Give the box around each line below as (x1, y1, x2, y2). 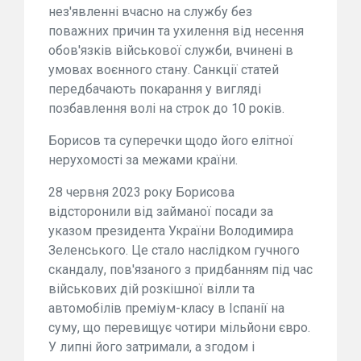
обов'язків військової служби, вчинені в (48, 42, 293, 58)
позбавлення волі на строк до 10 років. (48, 100, 284, 116)
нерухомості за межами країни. (48, 151, 238, 168)
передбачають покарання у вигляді (48, 81, 261, 97)
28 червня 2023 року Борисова (48, 184, 234, 200)
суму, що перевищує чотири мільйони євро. (48, 319, 310, 335)
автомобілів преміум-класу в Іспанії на (48, 300, 284, 316)
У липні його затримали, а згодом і (48, 338, 255, 355)
